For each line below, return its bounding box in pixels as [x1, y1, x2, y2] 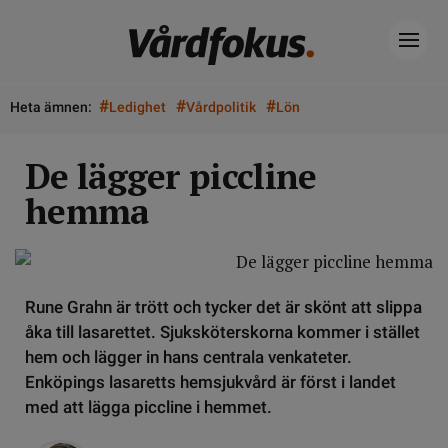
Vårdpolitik [186, 99, 256, 115]
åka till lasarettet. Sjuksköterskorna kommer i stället [25, 322, 420, 342]
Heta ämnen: [10, 99, 92, 115]
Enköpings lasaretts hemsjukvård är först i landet [25, 372, 396, 392]
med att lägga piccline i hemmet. [25, 397, 272, 417]
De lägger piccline [25, 153, 317, 199]
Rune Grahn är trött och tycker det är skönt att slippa [25, 297, 422, 317]
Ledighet [109, 99, 166, 115]
